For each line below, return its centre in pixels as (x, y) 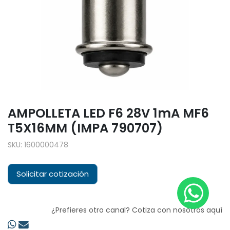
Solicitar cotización (53, 174)
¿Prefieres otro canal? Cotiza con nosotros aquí (137, 210)
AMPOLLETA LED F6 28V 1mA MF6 (108, 113)
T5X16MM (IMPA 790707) (85, 128)
